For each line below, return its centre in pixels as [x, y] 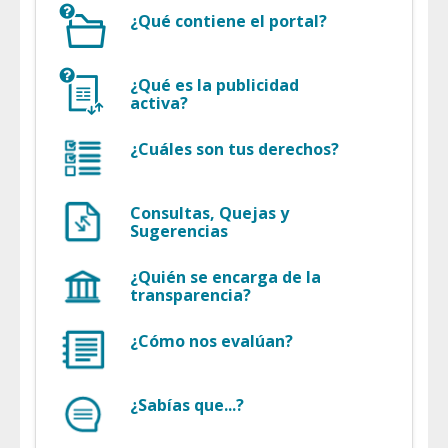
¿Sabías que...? [187, 405]
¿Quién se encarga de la [225, 277]
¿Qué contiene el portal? [228, 21]
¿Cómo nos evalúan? [211, 341]
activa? [159, 103]
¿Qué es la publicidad [214, 85]
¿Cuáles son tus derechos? [234, 149]
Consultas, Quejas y [209, 213]
